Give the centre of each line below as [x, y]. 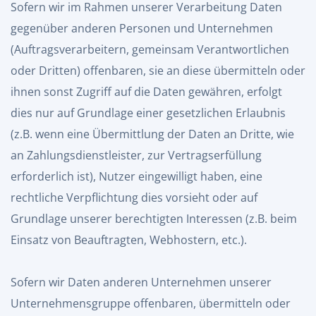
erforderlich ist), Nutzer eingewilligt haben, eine [136, 176]
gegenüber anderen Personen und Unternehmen [142, 28]
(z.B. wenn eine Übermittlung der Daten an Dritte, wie [152, 134]
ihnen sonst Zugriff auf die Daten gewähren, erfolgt [146, 92]
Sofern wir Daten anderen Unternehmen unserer [141, 282]
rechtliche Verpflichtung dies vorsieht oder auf [134, 197]
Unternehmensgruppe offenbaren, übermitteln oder [151, 303]
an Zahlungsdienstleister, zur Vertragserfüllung [136, 155]
